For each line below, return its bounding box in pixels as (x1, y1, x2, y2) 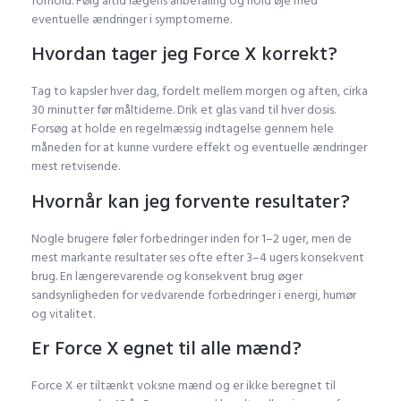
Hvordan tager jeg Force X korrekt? (31, 38, 337, 71)
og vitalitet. (31, 303, 95, 324)
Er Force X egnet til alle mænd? (31, 331, 302, 364)
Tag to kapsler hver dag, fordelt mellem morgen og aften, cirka (31, 81, 368, 102)
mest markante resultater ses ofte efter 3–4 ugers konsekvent (31, 246, 364, 268)
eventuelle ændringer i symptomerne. (31, 8, 232, 30)
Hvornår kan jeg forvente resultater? (31, 184, 350, 218)
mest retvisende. (31, 156, 120, 177)
